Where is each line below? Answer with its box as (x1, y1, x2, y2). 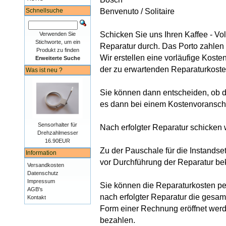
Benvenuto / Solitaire (100, 7, 175, 16)
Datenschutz (27, 170, 59, 176)
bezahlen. (100, 216, 136, 225)
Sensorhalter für (38, 122, 78, 128)
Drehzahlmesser (37, 130, 78, 136)
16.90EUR (45, 138, 71, 144)
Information (26, 149, 57, 156)
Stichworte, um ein (35, 39, 80, 45)
